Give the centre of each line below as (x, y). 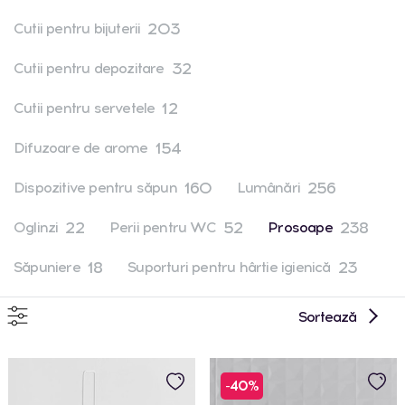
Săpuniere (47, 267)
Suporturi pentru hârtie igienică (229, 267)
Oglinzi (36, 227)
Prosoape (300, 227)
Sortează (327, 317)
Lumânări (269, 188)
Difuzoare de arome (81, 148)
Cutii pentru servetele (85, 108)
